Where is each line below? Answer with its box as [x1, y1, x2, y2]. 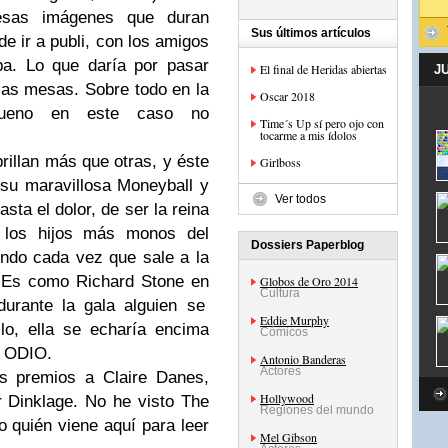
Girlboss [260, 154, 301, 170]
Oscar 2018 [260, 88, 315, 104]
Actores [260, 364, 301, 378]
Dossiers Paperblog [251, 238, 364, 252]
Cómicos [260, 325, 308, 339]
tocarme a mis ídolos [260, 127, 357, 143]
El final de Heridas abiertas [260, 61, 387, 77]
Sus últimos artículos [251, 26, 371, 40]
